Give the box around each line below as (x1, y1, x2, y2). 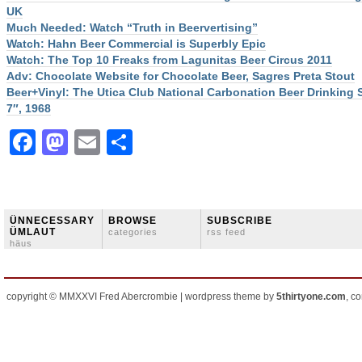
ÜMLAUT (10, 226, 56, 238)
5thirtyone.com (276, 291, 346, 302)
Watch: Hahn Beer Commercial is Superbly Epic (6, 37, 266, 50)
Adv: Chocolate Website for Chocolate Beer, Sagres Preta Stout (6, 69, 355, 82)
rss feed (207, 227, 246, 237)
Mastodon (68, 128, 192, 157)
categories (108, 227, 158, 237)
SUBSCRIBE (207, 215, 272, 226)
